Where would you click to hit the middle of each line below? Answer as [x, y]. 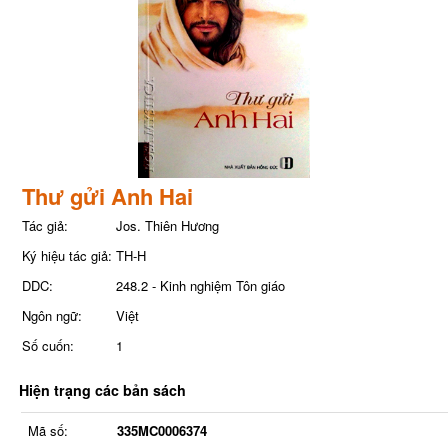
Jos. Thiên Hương [167, 225]
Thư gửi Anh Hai [107, 195]
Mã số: [47, 430]
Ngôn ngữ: [51, 315]
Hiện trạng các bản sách [102, 389]
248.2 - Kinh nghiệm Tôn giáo [200, 285]
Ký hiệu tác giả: [66, 255]
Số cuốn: [47, 345]
